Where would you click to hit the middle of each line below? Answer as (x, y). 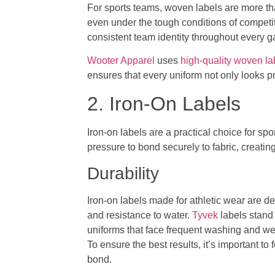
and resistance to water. (140, 215)
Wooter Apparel (121, 61)
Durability (123, 173)
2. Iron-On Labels (164, 103)
